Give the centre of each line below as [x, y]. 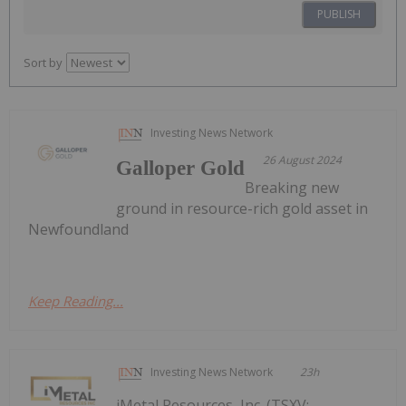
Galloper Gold [181, 169]
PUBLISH [339, 14]
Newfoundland [78, 230]
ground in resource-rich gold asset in [242, 209]
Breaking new [292, 188]
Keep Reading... [76, 301]
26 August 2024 [303, 160]
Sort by [43, 63]
